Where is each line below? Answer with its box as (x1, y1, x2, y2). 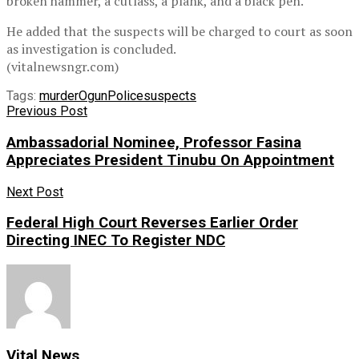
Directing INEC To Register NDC (6, 232, 225, 250)
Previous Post (6, 103, 87, 119)
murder (39, 88, 79, 104)
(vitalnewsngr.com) (6, 58, 119, 76)
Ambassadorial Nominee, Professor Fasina (6, 133, 301, 151)
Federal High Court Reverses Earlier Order (6, 214, 298, 232)
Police (107, 88, 143, 104)
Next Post (6, 184, 63, 200)
